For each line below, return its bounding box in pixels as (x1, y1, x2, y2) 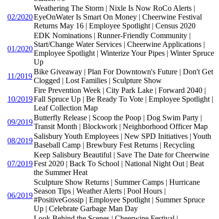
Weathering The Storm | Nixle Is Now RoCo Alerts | (34, 4, 195, 13)
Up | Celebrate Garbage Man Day (34, 204, 138, 213)
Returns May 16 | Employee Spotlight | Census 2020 (34, 22, 196, 30)
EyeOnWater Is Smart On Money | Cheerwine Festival (34, 13, 202, 22)
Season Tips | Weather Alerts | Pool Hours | (34, 187, 166, 196)
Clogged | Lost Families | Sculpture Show (34, 76, 162, 85)
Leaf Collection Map (34, 104, 98, 112)
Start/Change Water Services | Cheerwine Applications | (34, 40, 205, 49)
